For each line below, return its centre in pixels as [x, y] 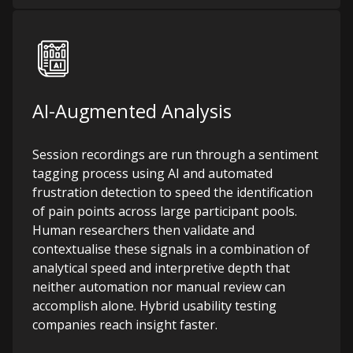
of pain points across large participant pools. [165, 211]
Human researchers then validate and [143, 230]
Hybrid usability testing [206, 306]
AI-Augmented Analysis [132, 111]
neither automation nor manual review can [159, 287]
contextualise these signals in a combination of [171, 249]
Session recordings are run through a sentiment [175, 154]
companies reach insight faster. [125, 325]
